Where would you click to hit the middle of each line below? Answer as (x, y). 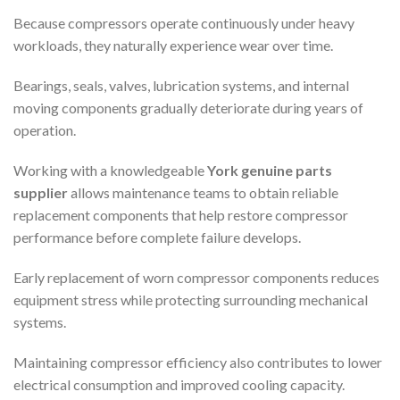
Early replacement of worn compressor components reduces (196, 277)
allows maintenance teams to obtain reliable (203, 192)
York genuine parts (270, 170)
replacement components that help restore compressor (181, 214)
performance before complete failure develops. (157, 237)
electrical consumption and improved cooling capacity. (179, 384)
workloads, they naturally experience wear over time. (173, 45)
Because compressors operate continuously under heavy (184, 22)
